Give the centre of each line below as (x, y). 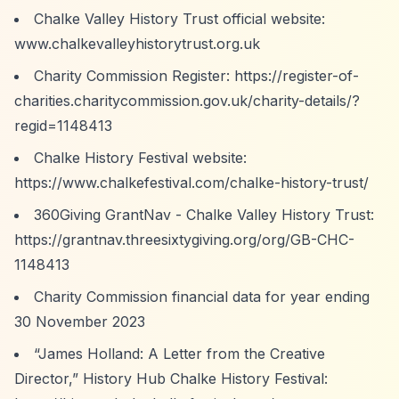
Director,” (46, 379)
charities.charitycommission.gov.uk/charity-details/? (187, 101)
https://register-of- (297, 76)
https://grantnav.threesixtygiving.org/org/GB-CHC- (184, 240)
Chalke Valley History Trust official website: (179, 19)
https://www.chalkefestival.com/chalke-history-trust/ (191, 183)
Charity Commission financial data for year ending (202, 297)
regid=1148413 (63, 126)
